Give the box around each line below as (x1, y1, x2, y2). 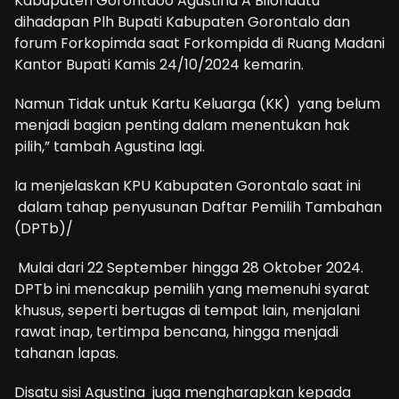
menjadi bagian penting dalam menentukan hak (14, 114, 350, 135)
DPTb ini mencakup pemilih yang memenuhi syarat (14, 278, 370, 299)
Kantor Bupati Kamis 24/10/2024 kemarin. (14, 53, 304, 75)
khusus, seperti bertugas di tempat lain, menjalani (14, 299, 360, 321)
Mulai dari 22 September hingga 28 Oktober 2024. (14, 256, 363, 278)
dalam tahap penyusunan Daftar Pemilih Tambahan (14, 196, 382, 217)
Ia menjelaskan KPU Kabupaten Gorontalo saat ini (14, 175, 361, 196)
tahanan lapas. (14, 342, 118, 363)
